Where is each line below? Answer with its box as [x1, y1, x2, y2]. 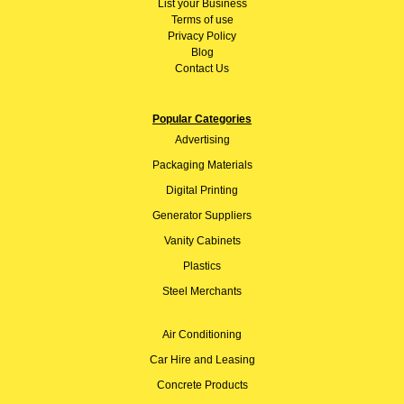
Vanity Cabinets [163, 234, 241, 247]
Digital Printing [166, 183, 238, 197]
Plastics [183, 259, 221, 272]
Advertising [174, 133, 230, 146]
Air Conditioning [162, 327, 242, 341]
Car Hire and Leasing [149, 353, 255, 366]
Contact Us [175, 61, 229, 75]
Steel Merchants [162, 284, 242, 298]
